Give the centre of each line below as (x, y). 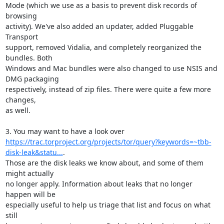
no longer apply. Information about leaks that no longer (99, 184)
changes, (20, 100)
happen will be (30, 194)
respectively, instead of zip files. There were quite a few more (108, 89)
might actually (29, 173)
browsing (21, 16)
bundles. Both (29, 58)
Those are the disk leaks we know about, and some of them (104, 163)
